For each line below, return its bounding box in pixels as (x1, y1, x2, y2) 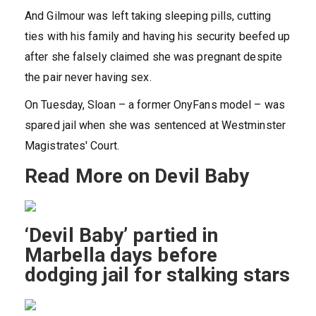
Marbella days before (25, 243, 218, 267)
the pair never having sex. (25, 71, 152, 85)
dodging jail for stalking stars (25, 263, 291, 287)
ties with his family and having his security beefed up (25, 30, 291, 44)
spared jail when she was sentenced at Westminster (25, 119, 286, 133)
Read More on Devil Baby (25, 164, 250, 188)
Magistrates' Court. (25, 139, 119, 153)
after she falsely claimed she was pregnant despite (25, 50, 283, 64)
